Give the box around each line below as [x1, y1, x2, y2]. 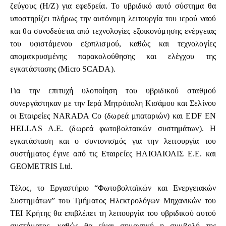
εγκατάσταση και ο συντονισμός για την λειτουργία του [10, 137, 216, 146]
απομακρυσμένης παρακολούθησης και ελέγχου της [10, 52, 216, 61]
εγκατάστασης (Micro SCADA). [10, 65, 116, 74]
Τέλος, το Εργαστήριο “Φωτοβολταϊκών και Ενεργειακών [10, 184, 216, 193]
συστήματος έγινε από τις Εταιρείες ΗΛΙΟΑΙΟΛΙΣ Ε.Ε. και [10, 149, 216, 158]
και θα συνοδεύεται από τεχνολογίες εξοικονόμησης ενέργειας [10, 27, 216, 36]
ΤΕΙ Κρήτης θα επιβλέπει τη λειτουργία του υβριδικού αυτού [10, 209, 216, 218]
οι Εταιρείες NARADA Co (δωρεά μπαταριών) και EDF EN [10, 111, 216, 121]
